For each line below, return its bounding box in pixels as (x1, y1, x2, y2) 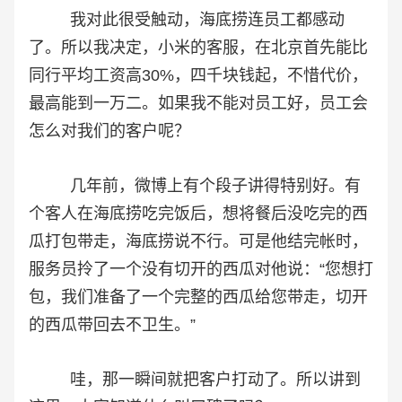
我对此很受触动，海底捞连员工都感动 (29, 11, 345, 30)
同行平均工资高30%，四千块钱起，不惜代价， (29, 66, 368, 85)
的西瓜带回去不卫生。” (29, 316, 196, 335)
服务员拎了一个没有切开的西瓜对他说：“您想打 (29, 260, 373, 279)
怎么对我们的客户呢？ (29, 122, 190, 141)
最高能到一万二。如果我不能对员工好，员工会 (29, 94, 368, 113)
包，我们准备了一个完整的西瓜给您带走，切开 (29, 288, 368, 307)
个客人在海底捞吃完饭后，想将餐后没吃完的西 (29, 205, 368, 223)
